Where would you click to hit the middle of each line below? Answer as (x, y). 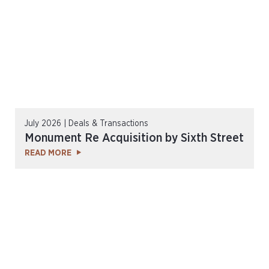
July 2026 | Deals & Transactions (86, 124)
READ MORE (48, 153)
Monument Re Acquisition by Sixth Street (134, 138)
